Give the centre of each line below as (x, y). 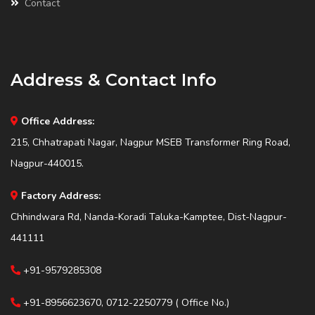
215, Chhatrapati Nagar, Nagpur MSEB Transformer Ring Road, (150, 142)
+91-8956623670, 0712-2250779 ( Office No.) (125, 302)
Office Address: (58, 121)
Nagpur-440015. (47, 163)
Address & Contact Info (114, 79)
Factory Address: (61, 195)
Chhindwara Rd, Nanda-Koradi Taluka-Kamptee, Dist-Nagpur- (149, 217)
